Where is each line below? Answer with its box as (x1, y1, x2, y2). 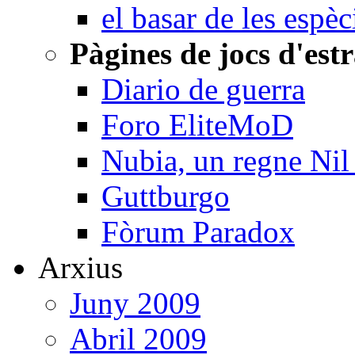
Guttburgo (101, 179, 230, 214)
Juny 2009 (70, 286, 200, 321)
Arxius (38, 250, 123, 285)
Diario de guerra (101, 72, 305, 107)
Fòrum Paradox (101, 215, 295, 250)
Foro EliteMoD (101, 108, 293, 143)
